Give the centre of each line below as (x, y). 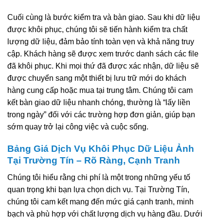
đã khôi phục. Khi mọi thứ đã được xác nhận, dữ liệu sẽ (103, 66)
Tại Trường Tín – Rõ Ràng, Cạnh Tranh (94, 161)
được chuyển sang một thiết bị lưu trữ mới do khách (97, 78)
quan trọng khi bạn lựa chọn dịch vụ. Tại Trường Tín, (98, 189)
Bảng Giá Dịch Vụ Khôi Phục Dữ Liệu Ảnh (101, 149)
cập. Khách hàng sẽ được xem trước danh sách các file (103, 54)
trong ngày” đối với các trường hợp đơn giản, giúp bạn (101, 115)
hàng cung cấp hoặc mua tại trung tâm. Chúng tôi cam (100, 91)
